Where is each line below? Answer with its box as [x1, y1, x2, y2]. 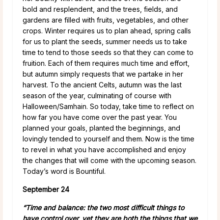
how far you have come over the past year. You [23, 112, 177, 121]
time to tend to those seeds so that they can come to [23, 48, 193, 56]
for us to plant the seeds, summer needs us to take [23, 37, 187, 46]
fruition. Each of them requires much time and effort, [23, 58, 190, 67]
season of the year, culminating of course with [23, 91, 171, 100]
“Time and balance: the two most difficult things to [23, 203, 184, 212]
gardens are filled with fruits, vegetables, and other [23, 15, 189, 24]
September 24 [23, 185, 69, 193]
